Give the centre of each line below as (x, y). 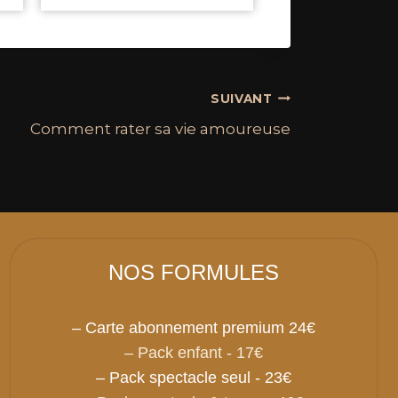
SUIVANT (241, 98)
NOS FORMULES (194, 273)
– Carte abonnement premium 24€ (194, 328)
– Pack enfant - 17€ (194, 353)
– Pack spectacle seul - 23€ (194, 378)
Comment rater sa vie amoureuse (160, 129)
